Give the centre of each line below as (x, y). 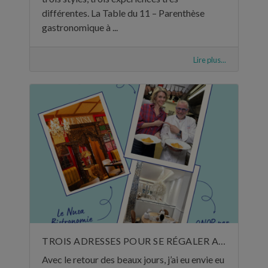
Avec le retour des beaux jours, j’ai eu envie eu (133, 259)
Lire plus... (210, 60)
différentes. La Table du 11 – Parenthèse (123, 13)
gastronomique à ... (80, 28)
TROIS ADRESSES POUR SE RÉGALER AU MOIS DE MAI (222, 240)
